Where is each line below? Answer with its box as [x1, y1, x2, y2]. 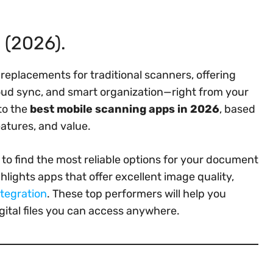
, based [219, 102, 255, 116]
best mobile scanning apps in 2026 [30, 102, 219, 116]
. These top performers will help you [47, 186, 226, 200]
